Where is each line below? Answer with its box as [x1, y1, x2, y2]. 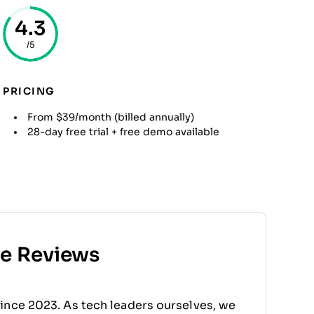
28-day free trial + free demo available [27, 126, 219, 137]
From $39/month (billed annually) [27, 111, 194, 123]
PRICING [3, 86, 55, 97]
